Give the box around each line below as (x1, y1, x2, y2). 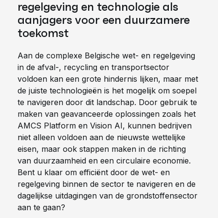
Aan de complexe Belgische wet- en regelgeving (18, 51, 195, 60)
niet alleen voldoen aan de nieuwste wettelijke (18, 132, 185, 142)
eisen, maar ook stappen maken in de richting (18, 144, 186, 154)
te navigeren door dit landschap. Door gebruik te (18, 97, 197, 107)
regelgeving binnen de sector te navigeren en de (18, 179, 196, 189)
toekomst (18, 26, 69, 40)
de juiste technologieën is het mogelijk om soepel (18, 86, 197, 95)
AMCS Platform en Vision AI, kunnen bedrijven (18, 121, 192, 130)
